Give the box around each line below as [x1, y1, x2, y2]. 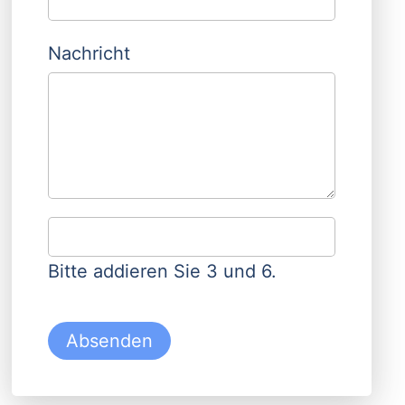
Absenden [65, 330, 153, 352]
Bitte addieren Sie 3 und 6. [47, 260, 277, 282]
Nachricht [47, 42, 130, 64]
